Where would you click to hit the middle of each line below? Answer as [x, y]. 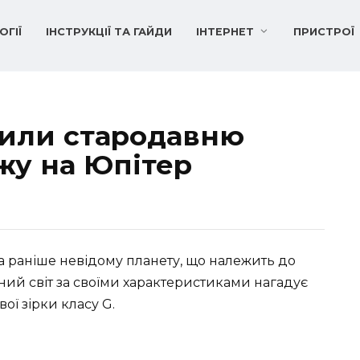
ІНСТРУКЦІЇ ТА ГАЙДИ [109, 32]
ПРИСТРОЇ [324, 32]
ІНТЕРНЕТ [225, 32]
